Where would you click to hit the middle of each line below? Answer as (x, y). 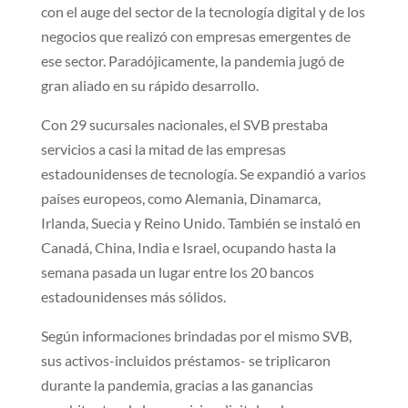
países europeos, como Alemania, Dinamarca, (180, 198)
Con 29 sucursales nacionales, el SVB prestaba (184, 124)
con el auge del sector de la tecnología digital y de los (203, 11)
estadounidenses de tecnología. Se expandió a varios (203, 173)
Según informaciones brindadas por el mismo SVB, (196, 335)
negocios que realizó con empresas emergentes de (195, 36)
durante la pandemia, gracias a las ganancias (177, 384)
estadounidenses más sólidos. (133, 296)
